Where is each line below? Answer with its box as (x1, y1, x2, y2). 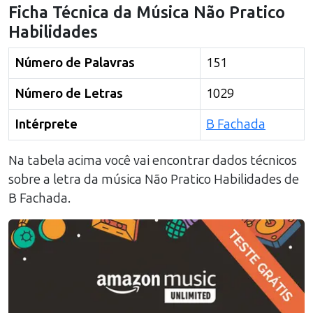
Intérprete (15, 117, 78, 132)
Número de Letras (15, 86, 123, 101)
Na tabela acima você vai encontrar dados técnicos (8, 153, 297, 168)
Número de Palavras (15, 55, 135, 71)
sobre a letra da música (8, 172, 145, 187)
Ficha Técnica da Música (8, 3, 194, 22)
